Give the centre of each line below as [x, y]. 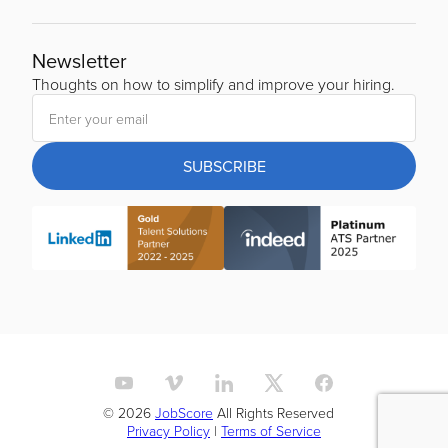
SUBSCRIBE [224, 166]
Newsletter [79, 61]
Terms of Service [271, 431]
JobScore [184, 413]
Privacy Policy [168, 431]
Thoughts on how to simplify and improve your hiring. [213, 84]
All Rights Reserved [273, 413]
